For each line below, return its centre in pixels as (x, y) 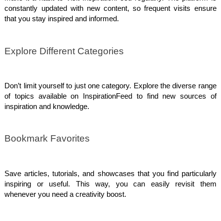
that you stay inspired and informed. (62, 19)
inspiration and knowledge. (47, 107)
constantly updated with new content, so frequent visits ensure (110, 9)
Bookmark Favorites (47, 139)
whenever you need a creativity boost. (66, 194)
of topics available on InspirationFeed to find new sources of (110, 96)
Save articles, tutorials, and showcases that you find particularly (110, 173)
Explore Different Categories (64, 51)
